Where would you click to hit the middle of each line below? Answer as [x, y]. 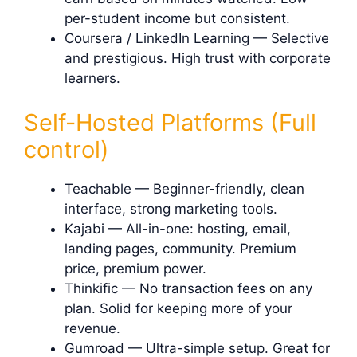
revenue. [92, 328]
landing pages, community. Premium [180, 248]
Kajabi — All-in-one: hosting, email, [178, 228]
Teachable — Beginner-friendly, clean [184, 188]
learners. [92, 78]
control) [67, 149]
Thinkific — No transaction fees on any [188, 288]
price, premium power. [135, 268]
